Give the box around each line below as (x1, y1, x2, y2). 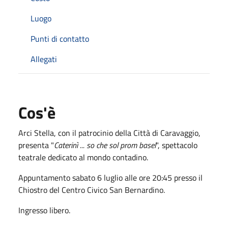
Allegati (31, 52, 57, 65)
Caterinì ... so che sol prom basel (54, 138, 156, 151)
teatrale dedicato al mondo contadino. (18, 151, 148, 163)
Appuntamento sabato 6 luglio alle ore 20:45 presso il (18, 171, 203, 184)
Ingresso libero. (18, 204, 70, 216)
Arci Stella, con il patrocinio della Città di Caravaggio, (18, 126, 201, 139)
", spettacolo (156, 138, 197, 151)
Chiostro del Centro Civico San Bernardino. (18, 183, 165, 196)
